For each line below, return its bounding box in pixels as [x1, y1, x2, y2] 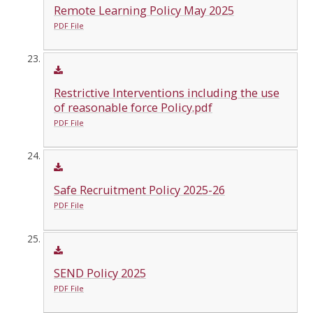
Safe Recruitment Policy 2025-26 [53, 182, 225, 198]
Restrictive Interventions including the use [53, 85, 279, 101]
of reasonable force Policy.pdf [53, 100, 212, 116]
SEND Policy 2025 [53, 265, 146, 281]
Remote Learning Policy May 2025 [53, 2, 234, 18]
